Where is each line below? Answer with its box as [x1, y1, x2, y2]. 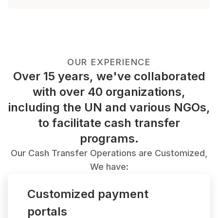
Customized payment [27, 186, 148, 201]
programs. [79, 131, 139, 145]
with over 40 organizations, [33, 84, 185, 99]
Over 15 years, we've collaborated [13, 69, 205, 83]
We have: [90, 161, 128, 172]
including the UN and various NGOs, [8, 100, 210, 114]
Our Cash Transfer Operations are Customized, [11, 147, 207, 158]
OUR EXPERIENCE [67, 56, 151, 67]
